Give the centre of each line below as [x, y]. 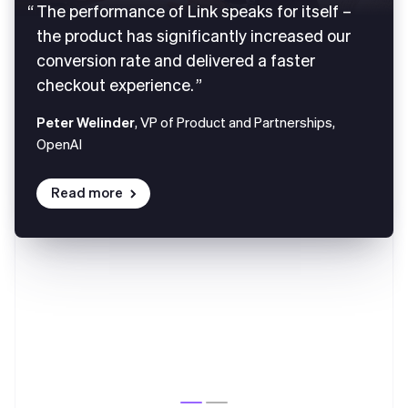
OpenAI [59, 144]
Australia [82, 354]
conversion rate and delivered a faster [176, 60]
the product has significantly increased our [194, 36]
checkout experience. [115, 85]
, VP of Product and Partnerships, [235, 122]
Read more [87, 193]
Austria [77, 390]
